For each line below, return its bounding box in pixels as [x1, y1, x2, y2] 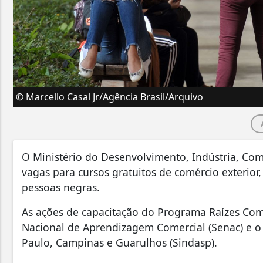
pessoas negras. [22, 180, 103, 195]
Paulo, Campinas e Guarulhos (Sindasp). [22, 235, 217, 250]
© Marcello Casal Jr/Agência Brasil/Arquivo [16, 90, 203, 104]
